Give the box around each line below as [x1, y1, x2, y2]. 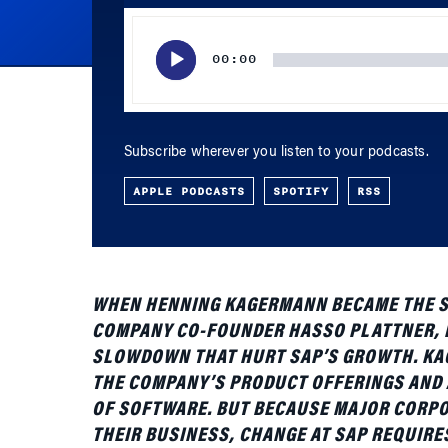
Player [122, 4, 161, 20]
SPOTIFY [272, 151, 329, 169]
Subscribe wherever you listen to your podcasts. [123, 115, 429, 129]
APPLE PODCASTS [132, 151, 245, 169]
